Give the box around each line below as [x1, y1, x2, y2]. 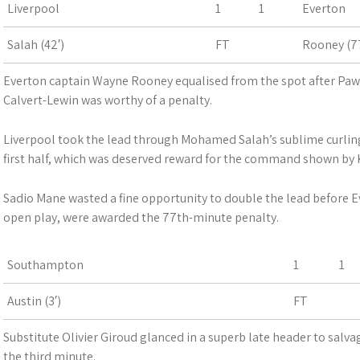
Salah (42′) [7, 36, 64, 53]
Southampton [7, 256, 84, 273]
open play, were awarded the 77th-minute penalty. [3, 209, 279, 226]
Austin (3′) [7, 292, 61, 309]
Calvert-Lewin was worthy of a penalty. [3, 92, 212, 108]
